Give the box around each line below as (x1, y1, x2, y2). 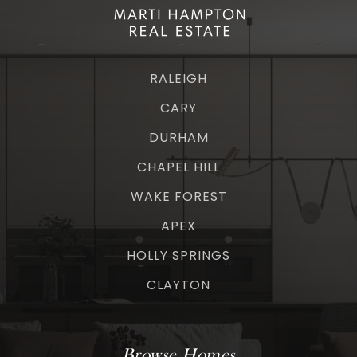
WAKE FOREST (130, 187, 227, 206)
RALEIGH (150, 69, 207, 88)
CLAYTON (147, 276, 210, 295)
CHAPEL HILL (137, 158, 220, 177)
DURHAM (148, 128, 209, 147)
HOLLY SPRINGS (127, 246, 230, 265)
